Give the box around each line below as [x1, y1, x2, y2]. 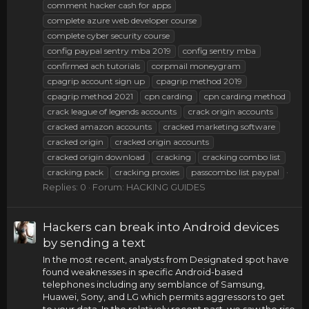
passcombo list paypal [191, 166, 279, 177]
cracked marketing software [163, 121, 275, 132]
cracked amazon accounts [48, 121, 152, 132]
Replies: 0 [43, 181, 86, 192]
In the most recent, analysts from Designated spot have [43, 254, 289, 266]
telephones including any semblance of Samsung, [43, 279, 265, 290]
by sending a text [43, 235, 146, 250]
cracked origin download [48, 151, 145, 162]
